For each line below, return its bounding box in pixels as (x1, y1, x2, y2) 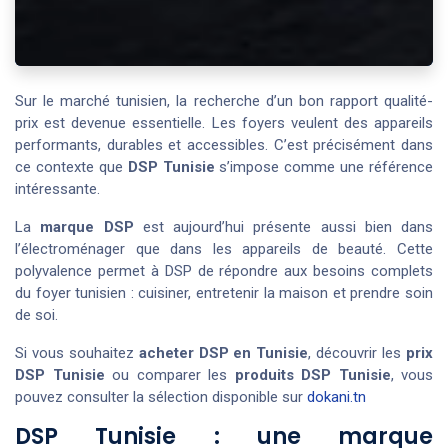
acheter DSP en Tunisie (138, 344, 309, 363)
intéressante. (15, 180, 100, 199)
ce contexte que (15, 158, 128, 177)
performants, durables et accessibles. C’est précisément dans (15, 136, 433, 155)
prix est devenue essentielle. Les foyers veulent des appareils (15, 114, 433, 133)
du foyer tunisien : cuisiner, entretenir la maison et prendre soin (15, 284, 433, 303)
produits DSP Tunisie (234, 366, 391, 385)
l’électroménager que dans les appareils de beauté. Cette (15, 240, 433, 259)
